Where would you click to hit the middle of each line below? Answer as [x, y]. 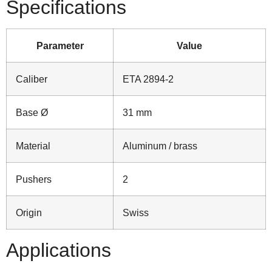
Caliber [32, 79]
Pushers [34, 179]
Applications [59, 250]
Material [33, 146]
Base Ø [32, 113]
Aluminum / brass [160, 146]
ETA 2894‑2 [148, 79]
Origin [29, 213]
